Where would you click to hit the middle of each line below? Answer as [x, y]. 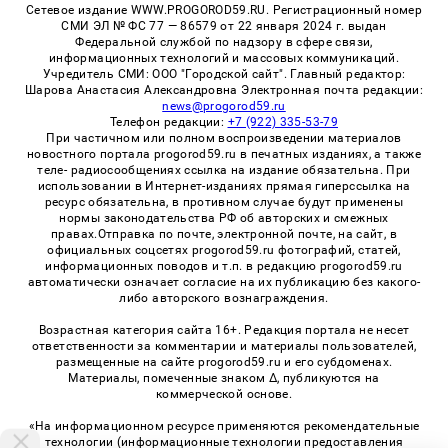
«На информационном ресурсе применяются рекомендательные [224, 425]
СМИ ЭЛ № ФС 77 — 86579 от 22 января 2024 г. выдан [224, 25]
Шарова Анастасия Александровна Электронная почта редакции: [224, 89]
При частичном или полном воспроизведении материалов [224, 137]
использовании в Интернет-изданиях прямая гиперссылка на [224, 185]
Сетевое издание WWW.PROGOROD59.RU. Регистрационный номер [224, 9]
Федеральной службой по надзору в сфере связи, [224, 41]
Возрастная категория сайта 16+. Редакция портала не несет [224, 329]
